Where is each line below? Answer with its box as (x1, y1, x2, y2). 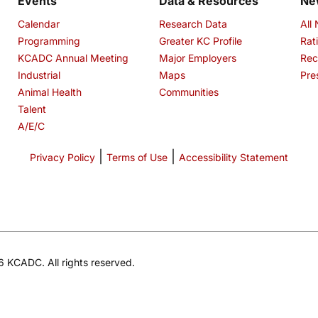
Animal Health (17, 86, 82, 99)
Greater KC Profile (158, 35, 242, 48)
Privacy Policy (30, 151, 95, 164)
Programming (17, 35, 80, 48)
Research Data (158, 18, 227, 31)
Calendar (17, 18, 60, 31)
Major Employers (158, 52, 236, 65)
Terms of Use (106, 151, 168, 164)
